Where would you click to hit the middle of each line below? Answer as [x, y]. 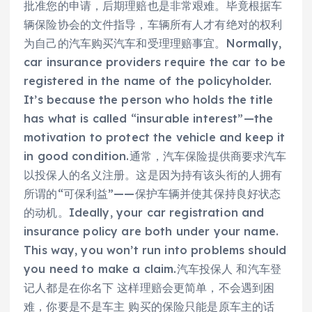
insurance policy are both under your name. [151, 232]
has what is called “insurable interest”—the [149, 119]
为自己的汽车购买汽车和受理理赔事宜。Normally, [153, 44]
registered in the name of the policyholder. [148, 81]
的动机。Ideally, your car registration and [144, 213]
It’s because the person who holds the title [149, 100]
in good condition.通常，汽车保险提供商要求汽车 [155, 156]
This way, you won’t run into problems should [155, 250]
